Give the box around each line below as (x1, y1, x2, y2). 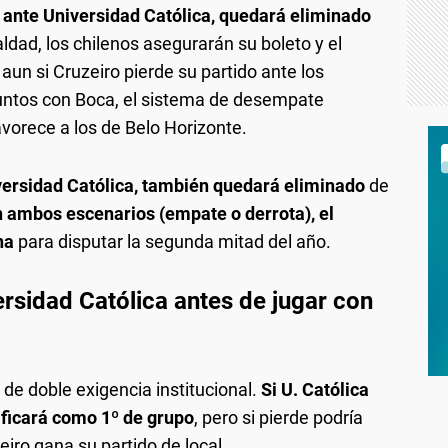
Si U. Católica (261, 379, 369, 401)
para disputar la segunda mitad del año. (14, 231, 331, 253)
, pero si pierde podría (194, 407, 363, 429)
